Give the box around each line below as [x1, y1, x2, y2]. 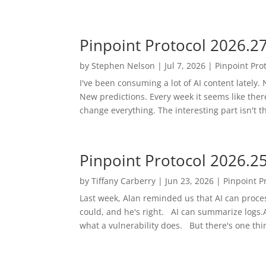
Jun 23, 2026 [165, 175, 214, 186]
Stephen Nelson [91, 59, 156, 71]
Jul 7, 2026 [164, 59, 206, 71]
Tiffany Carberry [91, 175, 156, 186]
